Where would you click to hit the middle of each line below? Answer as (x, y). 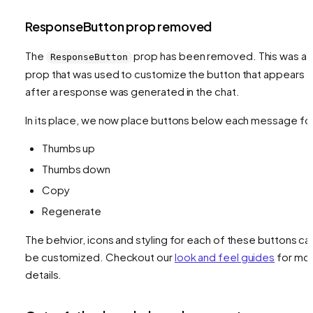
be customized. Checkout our (100, 256)
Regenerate (72, 210)
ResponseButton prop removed (119, 26)
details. (44, 274)
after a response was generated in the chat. (132, 91)
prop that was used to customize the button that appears (165, 73)
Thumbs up (69, 147)
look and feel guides (225, 256)
